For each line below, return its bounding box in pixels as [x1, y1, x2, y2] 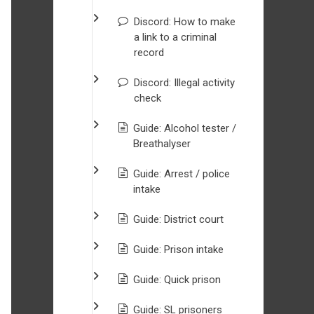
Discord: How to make [134, 15, 235, 28]
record [134, 46, 164, 59]
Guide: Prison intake [133, 243, 224, 256]
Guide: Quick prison [133, 273, 221, 286]
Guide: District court [133, 213, 224, 226]
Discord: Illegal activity [134, 76, 235, 89]
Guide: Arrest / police [133, 168, 230, 180]
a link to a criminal [134, 31, 217, 43]
